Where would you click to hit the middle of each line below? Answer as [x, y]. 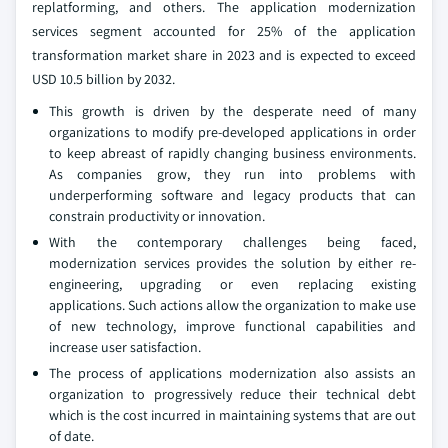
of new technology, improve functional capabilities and [232, 326]
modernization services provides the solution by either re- [232, 263]
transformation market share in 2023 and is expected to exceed [224, 55]
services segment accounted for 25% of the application [224, 31]
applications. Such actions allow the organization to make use [232, 305]
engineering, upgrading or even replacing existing [232, 284]
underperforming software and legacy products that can [232, 195]
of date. [71, 436]
